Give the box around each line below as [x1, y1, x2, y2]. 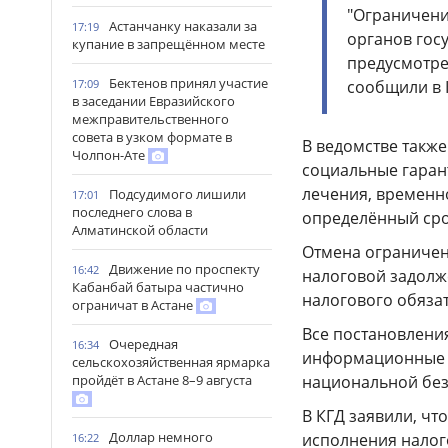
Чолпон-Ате [72, 146, 148, 164]
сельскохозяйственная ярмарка [72, 353, 270, 371]
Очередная [109, 335, 178, 353]
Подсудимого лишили [109, 185, 246, 203]
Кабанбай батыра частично [72, 278, 244, 296]
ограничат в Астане [72, 296, 196, 314]
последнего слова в [72, 203, 192, 221]
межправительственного [72, 110, 229, 128]
